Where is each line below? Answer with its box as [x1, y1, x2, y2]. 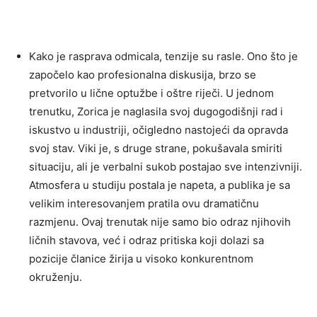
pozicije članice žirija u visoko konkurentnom [29, 251, 253, 265]
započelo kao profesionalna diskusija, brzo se [29, 67, 256, 81]
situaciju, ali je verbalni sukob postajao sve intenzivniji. [29, 159, 302, 173]
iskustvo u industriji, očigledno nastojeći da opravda [29, 122, 288, 137]
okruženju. [29, 270, 82, 284]
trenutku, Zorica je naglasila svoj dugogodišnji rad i [29, 104, 283, 118]
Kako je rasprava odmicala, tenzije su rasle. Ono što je [29, 49, 298, 63]
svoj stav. [29, 141, 78, 155]
